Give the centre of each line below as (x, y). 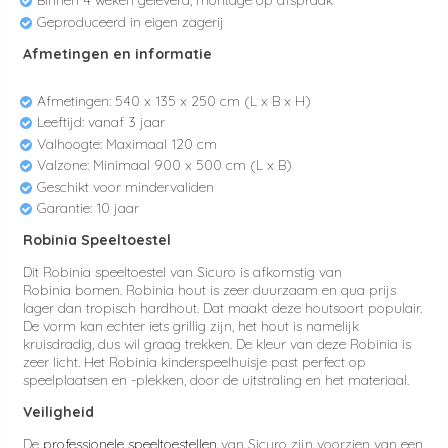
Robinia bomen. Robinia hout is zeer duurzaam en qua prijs (209, 290)
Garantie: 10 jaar (88, 208)
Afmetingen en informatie (117, 53)
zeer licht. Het (66, 362)
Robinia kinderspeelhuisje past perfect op (237, 362)
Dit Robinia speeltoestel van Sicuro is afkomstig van (182, 272)
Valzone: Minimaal (93, 165)
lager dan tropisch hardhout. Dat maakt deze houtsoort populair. (222, 308)
